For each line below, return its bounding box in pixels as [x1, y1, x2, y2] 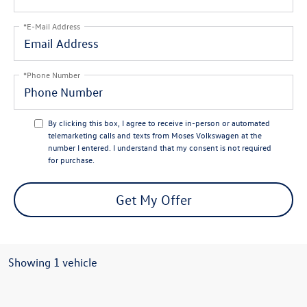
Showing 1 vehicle [8, 254, 97, 269]
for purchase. [48, 153, 95, 165]
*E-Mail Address [23, 20, 80, 31]
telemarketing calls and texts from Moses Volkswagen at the [48, 129, 262, 140]
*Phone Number [23, 69, 80, 79]
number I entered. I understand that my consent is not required [48, 141, 271, 153]
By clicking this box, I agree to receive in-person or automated [48, 116, 270, 128]
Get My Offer [115, 191, 192, 208]
